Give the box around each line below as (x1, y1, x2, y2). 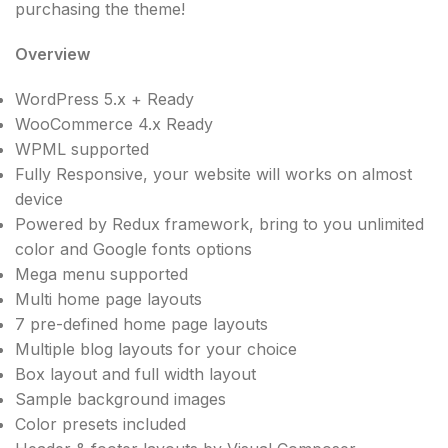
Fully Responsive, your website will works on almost (15, 163, 412, 184)
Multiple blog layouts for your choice (15, 338, 297, 359)
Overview (15, 43, 90, 64)
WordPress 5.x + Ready (15, 88, 194, 109)
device (15, 188, 63, 209)
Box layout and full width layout (15, 363, 256, 384)
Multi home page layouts (15, 288, 202, 309)
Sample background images (15, 388, 226, 409)
